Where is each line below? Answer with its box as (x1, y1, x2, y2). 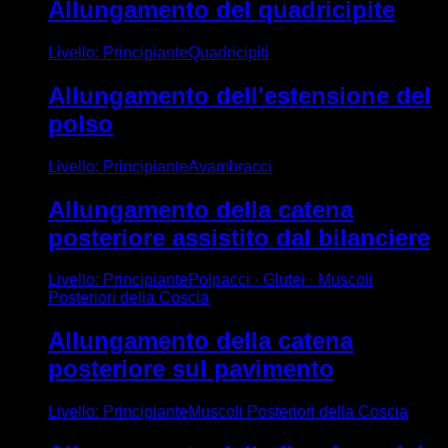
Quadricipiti (188, 43, 269, 61)
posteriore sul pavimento (48, 355, 334, 383)
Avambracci (188, 157, 272, 175)
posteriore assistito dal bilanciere (48, 223, 430, 251)
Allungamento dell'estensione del (48, 81, 431, 109)
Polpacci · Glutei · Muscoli (188, 271, 373, 289)
